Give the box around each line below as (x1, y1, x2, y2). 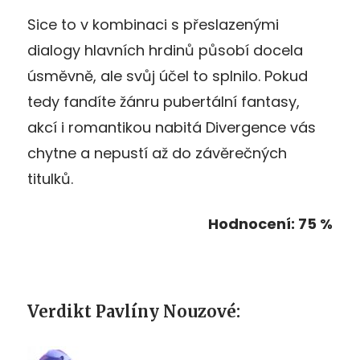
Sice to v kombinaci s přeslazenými (27, 14, 279, 35)
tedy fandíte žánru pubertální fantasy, (27, 92, 300, 112)
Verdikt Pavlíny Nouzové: (27, 301, 240, 322)
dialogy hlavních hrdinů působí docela (27, 40, 303, 61)
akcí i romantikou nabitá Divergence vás (27, 117, 316, 138)
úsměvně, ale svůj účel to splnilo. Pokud (27, 66, 308, 87)
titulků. (27, 169, 73, 190)
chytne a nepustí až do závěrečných (27, 143, 287, 164)
